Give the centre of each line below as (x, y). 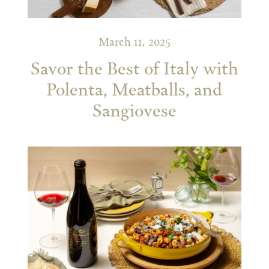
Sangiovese (134, 112)
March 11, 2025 (134, 43)
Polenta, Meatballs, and (134, 91)
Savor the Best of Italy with (134, 70)
